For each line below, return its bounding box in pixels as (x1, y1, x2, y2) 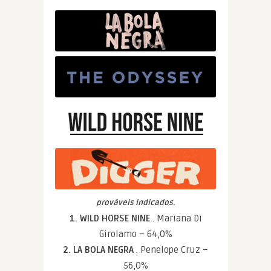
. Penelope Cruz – (136, 244, 208, 255)
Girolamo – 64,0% (99, 229, 172, 240)
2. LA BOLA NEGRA (63, 244, 136, 255)
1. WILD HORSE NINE (69, 213, 152, 224)
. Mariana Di (152, 213, 202, 224)
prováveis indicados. (96, 198, 175, 207)
